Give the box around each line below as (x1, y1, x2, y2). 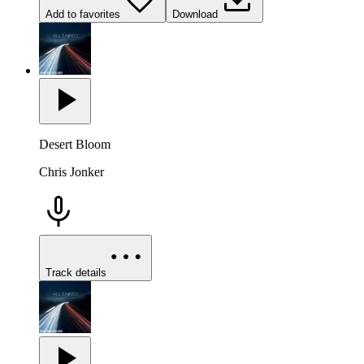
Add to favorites (45, 8, 120, 21)
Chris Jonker (39, 165, 104, 180)
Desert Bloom (39, 137, 110, 152)
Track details (45, 266, 106, 279)
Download (172, 8, 218, 21)
